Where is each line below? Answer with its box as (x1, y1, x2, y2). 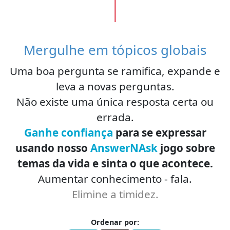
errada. (96, 109, 134, 124)
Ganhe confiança (24, 125, 113, 140)
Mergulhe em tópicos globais (24, 41, 206, 60)
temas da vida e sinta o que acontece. (17, 156, 213, 170)
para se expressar (115, 125, 206, 140)
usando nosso (15, 140, 88, 155)
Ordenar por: (91, 217, 139, 227)
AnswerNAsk (90, 140, 158, 155)
